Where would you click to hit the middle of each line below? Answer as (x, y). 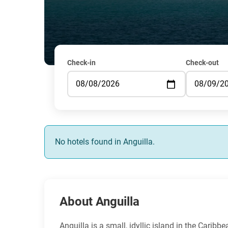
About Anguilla (99, 202)
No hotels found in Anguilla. (105, 142)
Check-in (81, 63)
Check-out (202, 63)
